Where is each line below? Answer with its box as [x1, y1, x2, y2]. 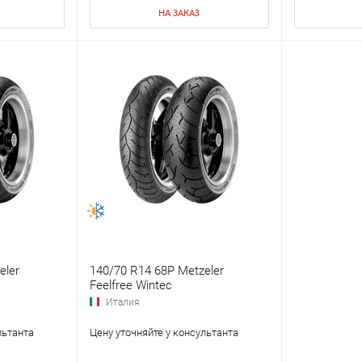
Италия [105, 297, 140, 309]
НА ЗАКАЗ [158, 8, 200, 19]
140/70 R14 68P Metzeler [89, 263, 224, 279]
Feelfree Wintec [89, 278, 172, 293]
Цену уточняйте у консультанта [89, 326, 238, 339]
